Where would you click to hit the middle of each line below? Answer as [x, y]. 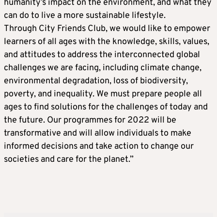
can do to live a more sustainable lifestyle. [85, 15]
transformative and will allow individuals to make [98, 133]
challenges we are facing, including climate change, [103, 68]
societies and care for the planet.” [69, 159]
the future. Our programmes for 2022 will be [90, 120]
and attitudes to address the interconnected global [102, 55]
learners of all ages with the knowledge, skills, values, [107, 42]
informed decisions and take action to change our [99, 146]
